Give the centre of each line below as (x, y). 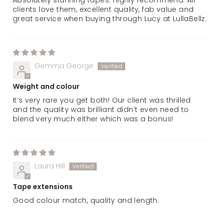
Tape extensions (43, 187)
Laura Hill (50, 166)
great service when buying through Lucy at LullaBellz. (110, 18)
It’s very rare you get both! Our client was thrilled (102, 100)
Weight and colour (46, 87)
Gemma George (64, 66)
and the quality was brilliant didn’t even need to (101, 109)
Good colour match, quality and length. (86, 200)
